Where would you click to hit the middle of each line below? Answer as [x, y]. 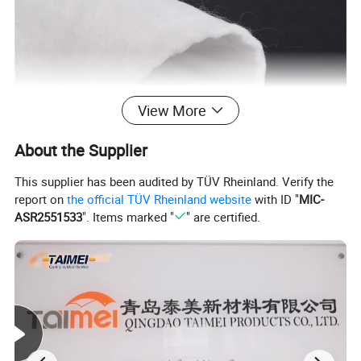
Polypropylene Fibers [90, 207]
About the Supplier [81, 151]
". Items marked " [129, 216]
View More [172, 111]
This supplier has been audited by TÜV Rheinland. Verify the [174, 181]
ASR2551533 [49, 216]
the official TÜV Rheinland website [160, 199]
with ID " [276, 199]
